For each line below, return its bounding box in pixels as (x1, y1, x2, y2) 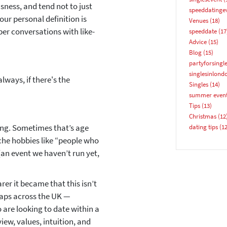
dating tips (188, 123, 218, 131)
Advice (188, 37, 207, 46)
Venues (188, 16, 208, 25)
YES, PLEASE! (74, 97, 150, 114)
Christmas (188, 112, 216, 121)
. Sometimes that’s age (9, 122, 89, 133)
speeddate (188, 27, 217, 35)
